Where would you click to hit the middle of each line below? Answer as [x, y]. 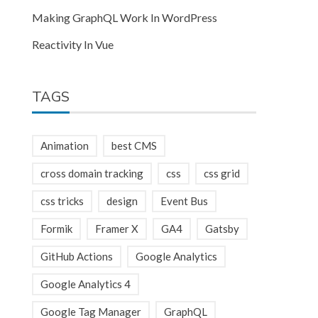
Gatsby [223, 229]
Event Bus [185, 201]
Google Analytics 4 [86, 284]
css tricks [62, 201]
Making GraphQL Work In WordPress [125, 17]
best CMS [135, 146]
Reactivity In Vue [73, 44]
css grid [222, 173]
